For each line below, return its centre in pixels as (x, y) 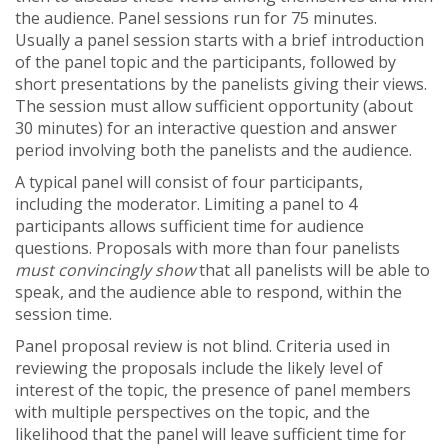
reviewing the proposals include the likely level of (199, 368)
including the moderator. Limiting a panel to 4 (186, 204)
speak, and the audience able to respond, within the (208, 292)
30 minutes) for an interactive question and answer (206, 128)
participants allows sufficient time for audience (189, 226)
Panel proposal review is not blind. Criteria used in (202, 346)
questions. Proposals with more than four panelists (207, 248)
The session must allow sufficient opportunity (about (214, 106)
